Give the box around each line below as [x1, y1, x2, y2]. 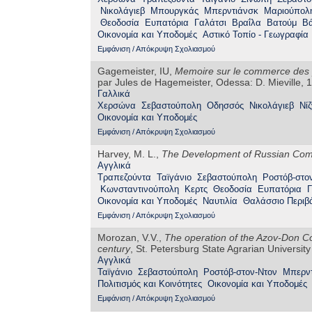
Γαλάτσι [194, 17, 226, 29]
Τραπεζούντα [97, 172, 151, 183]
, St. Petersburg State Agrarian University [130, 243, 311, 255]
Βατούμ [267, 17, 297, 29]
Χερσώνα [97, 100, 136, 111]
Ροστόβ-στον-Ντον [203, 267, 277, 278]
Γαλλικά [97, 88, 130, 100]
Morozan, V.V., [97, 232, 164, 244]
